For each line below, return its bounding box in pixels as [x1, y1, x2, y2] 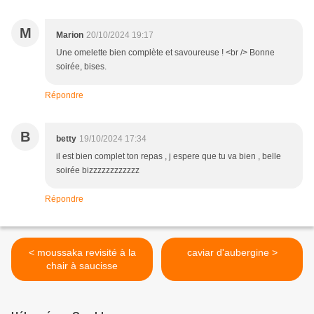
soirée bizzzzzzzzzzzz [56, 165, 139, 176]
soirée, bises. [56, 62, 107, 72]
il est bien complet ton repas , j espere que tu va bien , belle [56, 151, 281, 162]
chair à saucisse [46, 260, 118, 272]
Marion [56, 30, 83, 41]
